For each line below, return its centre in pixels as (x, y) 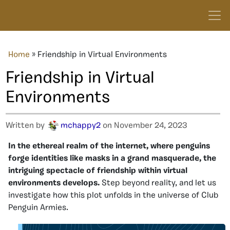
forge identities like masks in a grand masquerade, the (112, 159)
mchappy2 (81, 126)
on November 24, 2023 (144, 126)
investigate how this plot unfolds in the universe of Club (113, 196)
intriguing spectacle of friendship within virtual (98, 171)
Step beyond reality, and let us (158, 183)
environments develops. (54, 183)
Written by (26, 126)
